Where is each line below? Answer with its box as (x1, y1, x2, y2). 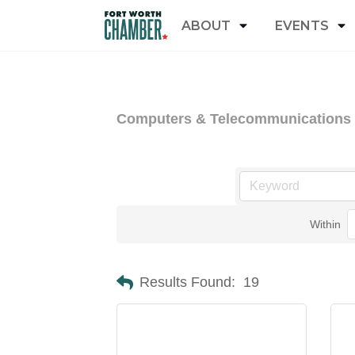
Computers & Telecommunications (116, 111, 351, 127)
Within (310, 218, 342, 231)
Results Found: (139, 274, 235, 290)
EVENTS (275, 17, 329, 33)
